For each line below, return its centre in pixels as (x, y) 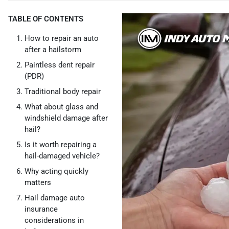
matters (38, 182)
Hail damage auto (55, 198)
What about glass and (61, 107)
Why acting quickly (56, 171)
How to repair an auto (62, 38)
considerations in (54, 220)
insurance (41, 209)
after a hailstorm (53, 50)
